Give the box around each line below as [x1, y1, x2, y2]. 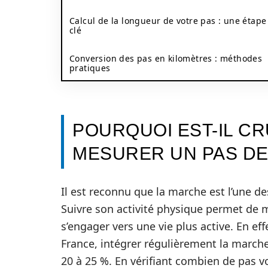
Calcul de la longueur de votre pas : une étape [69, 15, 267, 26]
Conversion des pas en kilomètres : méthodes [69, 53, 263, 64]
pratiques [69, 62, 111, 74]
